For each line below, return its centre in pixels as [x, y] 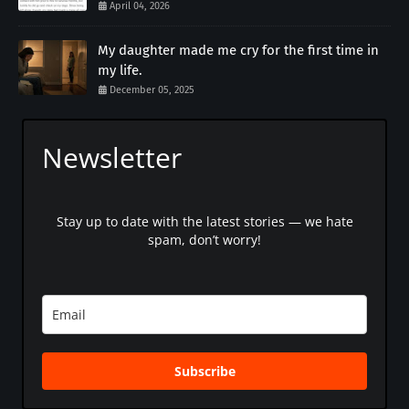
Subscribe [204, 372]
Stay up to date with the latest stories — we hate [204, 222]
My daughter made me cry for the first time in [238, 51]
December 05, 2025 [152, 90]
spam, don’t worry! [204, 240]
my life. [120, 71]
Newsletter [112, 158]
